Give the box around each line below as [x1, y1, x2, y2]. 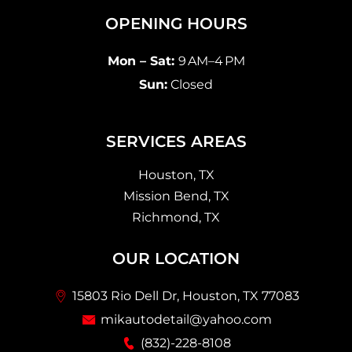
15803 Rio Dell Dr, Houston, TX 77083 [72, 288, 299, 303]
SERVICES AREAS [105, 131, 247, 151]
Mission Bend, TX [123, 188, 229, 203]
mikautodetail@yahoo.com [100, 311, 272, 327]
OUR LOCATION [112, 248, 240, 268]
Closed [167, 77, 213, 93]
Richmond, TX [132, 209, 220, 225]
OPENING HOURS [104, 14, 247, 34]
